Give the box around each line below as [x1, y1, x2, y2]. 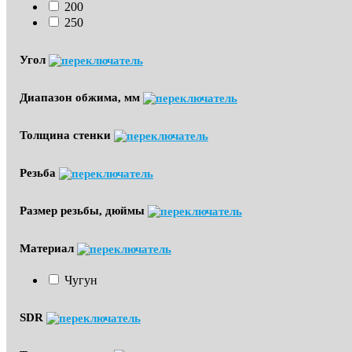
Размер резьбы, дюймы [20, 203, 148, 217]
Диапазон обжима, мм [20, 90, 143, 104]
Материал [20, 241, 77, 255]
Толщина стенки [20, 128, 114, 141]
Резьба [20, 166, 59, 179]
